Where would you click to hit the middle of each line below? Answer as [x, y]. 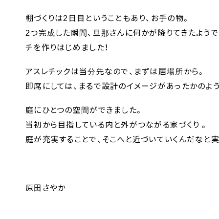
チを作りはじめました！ [67, 48]
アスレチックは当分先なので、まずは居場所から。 [116, 72]
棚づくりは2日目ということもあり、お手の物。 [108, 18]
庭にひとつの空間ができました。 [85, 110]
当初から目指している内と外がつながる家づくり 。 [117, 125]
